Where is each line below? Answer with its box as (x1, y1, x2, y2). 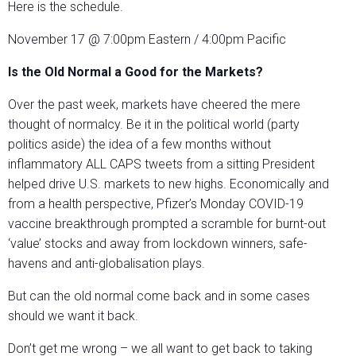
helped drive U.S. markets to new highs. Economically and (8, 176, 329, 192)
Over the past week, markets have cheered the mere (8, 97, 300, 113)
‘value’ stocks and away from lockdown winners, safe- (8, 236, 308, 252)
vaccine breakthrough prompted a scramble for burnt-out (8, 216, 326, 232)
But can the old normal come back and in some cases (8, 288, 310, 304)
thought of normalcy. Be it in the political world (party (8, 117, 300, 133)
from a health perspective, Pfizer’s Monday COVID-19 (8, 196, 304, 212)
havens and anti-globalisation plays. (8, 256, 205, 272)
